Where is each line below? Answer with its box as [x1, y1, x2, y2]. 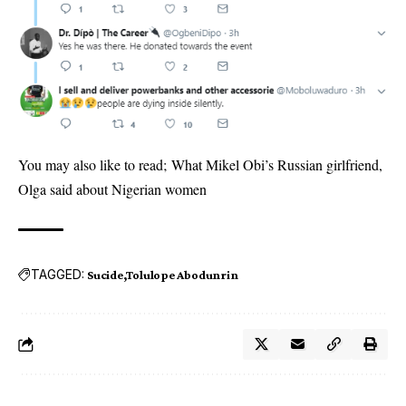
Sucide [87, 266, 123, 282]
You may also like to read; [18, 154, 171, 174]
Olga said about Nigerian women [18, 179, 207, 198]
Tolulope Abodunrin [126, 266, 238, 282]
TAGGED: [31, 266, 84, 283]
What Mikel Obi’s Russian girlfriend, [171, 154, 382, 174]
